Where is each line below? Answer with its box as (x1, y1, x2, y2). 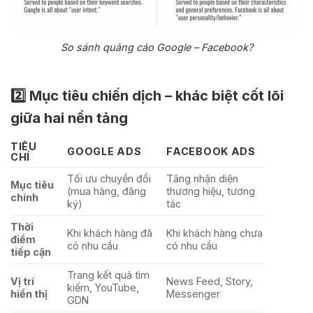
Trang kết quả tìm (67, 268, 150, 281)
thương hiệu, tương (166, 184, 256, 197)
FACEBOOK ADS (166, 145, 256, 157)
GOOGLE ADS (67, 145, 142, 157)
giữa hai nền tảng (10, 109, 128, 126)
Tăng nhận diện (166, 172, 239, 184)
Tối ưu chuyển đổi (67, 172, 152, 184)
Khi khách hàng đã (67, 226, 153, 239)
